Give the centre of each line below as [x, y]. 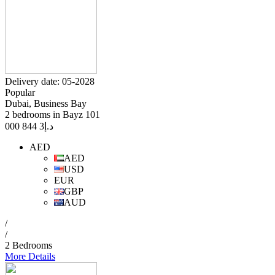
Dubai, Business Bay [46, 104]
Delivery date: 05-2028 [50, 82]
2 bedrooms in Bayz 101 [52, 115]
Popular [20, 93]
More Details [30, 257]
